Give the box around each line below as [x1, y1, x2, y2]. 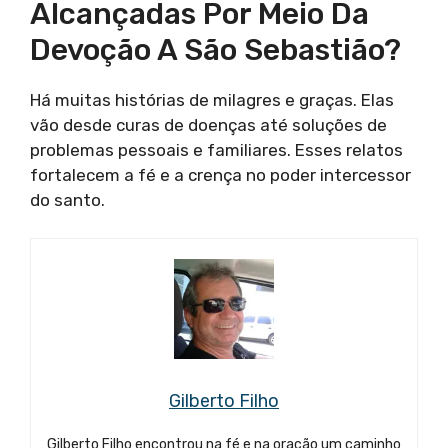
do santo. [30, 189, 105, 210]
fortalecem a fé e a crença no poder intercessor [30, 164, 411, 185]
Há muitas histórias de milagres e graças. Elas [30, 89, 394, 110]
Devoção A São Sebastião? [30, 31, 401, 68]
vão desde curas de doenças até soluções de [30, 114, 387, 135]
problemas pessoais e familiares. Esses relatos [30, 139, 403, 160]
